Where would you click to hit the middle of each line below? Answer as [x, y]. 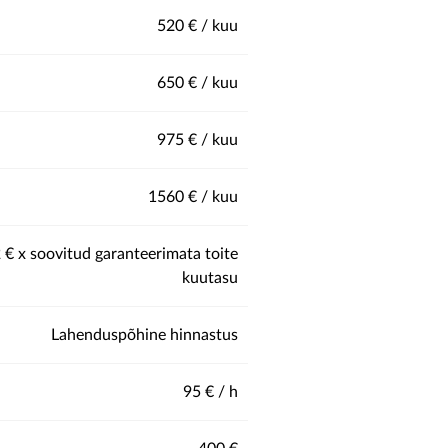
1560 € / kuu [193, 197]
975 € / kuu [197, 140]
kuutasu [210, 278]
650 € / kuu [197, 83]
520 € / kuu [197, 26]
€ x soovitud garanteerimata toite [121, 254]
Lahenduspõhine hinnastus [144, 335]
